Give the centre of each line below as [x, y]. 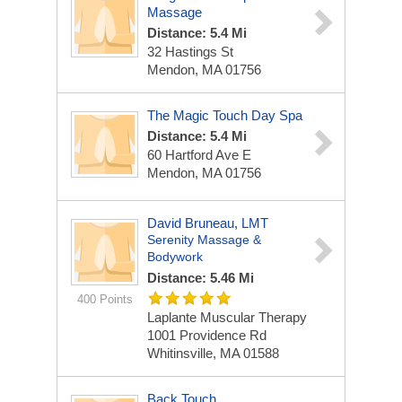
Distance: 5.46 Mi [201, 278]
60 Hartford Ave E [199, 155]
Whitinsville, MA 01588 [213, 353]
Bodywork [175, 257]
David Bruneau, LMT [208, 223]
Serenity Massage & [204, 240]
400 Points [105, 299]
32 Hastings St [190, 52]
